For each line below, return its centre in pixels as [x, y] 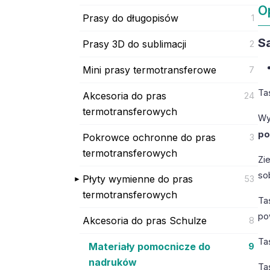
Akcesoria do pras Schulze [145, 220]
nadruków [113, 262]
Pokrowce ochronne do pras [149, 137]
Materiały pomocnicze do [149, 246]
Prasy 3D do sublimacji [134, 44]
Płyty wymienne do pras [138, 179]
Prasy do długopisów [130, 18]
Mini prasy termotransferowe [149, 70]
